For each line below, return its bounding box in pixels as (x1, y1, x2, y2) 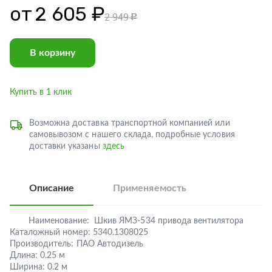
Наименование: (28, 217, 90, 225)
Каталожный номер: (10, 228, 90, 237)
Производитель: (10, 240, 74, 248)
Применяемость (113, 183, 186, 193)
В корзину (30, 48, 75, 58)
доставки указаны (29, 142, 103, 151)
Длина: (10, 251, 38, 260)
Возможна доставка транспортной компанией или (29, 119, 230, 127)
